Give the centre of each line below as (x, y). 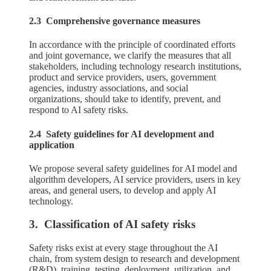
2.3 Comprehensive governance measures (115, 21)
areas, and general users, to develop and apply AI (122, 190)
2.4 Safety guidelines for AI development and (122, 134)
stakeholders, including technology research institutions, (135, 67)
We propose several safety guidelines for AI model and (133, 168)
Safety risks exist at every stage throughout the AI (123, 248)
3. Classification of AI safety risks (112, 224)
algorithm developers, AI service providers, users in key (135, 179)
